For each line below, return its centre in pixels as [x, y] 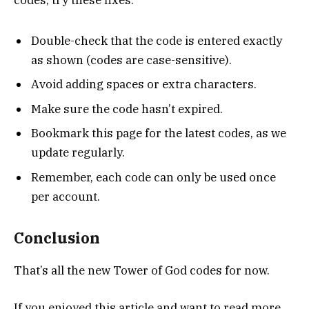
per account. [66, 196]
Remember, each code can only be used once [153, 177]
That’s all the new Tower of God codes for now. [142, 270]
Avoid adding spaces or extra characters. [144, 84]
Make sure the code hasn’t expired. [127, 109]
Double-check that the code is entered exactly [157, 40]
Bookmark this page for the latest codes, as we [159, 133]
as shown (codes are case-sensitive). [131, 60]
